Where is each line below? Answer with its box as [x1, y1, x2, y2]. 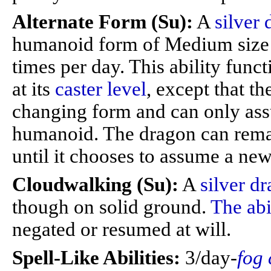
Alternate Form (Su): [12, 11, 193, 33]
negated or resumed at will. [12, 218, 231, 240]
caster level [55, 78, 146, 100]
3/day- [185, 247, 237, 269]
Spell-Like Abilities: [12, 247, 185, 269]
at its [12, 78, 55, 100]
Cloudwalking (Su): [12, 174, 178, 195]
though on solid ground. [12, 196, 211, 218]
